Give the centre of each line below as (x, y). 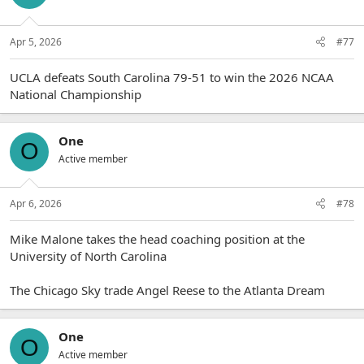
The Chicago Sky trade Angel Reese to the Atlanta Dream (167, 290)
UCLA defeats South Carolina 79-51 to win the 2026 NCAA (172, 77)
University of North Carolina (88, 256)
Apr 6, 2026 (36, 204)
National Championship (76, 94)
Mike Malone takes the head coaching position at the (157, 239)
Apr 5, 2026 (36, 41)
